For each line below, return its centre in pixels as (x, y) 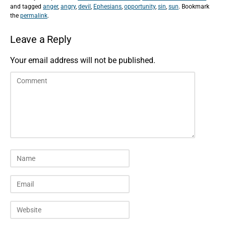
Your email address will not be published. (83, 61)
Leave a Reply (41, 40)
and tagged (26, 6)
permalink (34, 15)
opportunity (140, 6)
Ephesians (107, 6)
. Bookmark (194, 6)
